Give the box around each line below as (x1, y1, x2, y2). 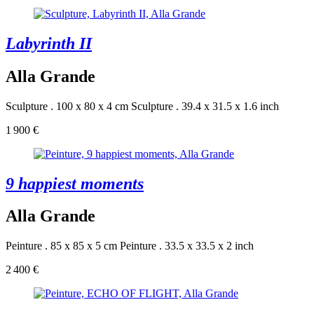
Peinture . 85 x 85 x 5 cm (6, 240, 117, 252)
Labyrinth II (6, 34, 92, 53)
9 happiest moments (6, 174, 144, 193)
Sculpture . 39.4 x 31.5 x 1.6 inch (131, 100, 279, 112)
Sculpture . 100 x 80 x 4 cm (6, 100, 128, 112)
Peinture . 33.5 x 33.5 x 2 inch (120, 240, 254, 252)
